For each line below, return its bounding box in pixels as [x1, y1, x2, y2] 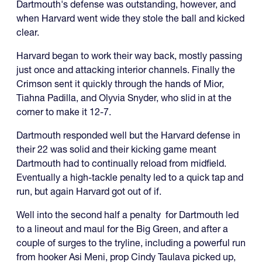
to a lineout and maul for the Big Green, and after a [16, 222, 228, 235]
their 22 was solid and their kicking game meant [16, 143, 216, 155]
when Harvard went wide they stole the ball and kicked [16, 12, 244, 24]
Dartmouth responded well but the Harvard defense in [16, 129, 240, 141]
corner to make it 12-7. [16, 105, 111, 118]
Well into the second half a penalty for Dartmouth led [16, 208, 239, 220]
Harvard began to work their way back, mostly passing [16, 49, 242, 61]
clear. [16, 26, 39, 38]
